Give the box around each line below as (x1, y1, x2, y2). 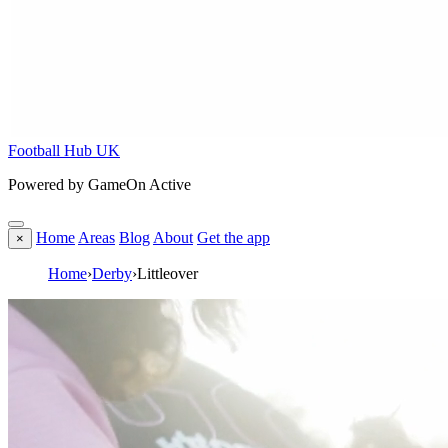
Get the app (197, 229, 270, 246)
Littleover (137, 265, 198, 282)
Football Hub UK (8, 142, 120, 159)
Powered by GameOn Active (8, 176, 191, 193)
